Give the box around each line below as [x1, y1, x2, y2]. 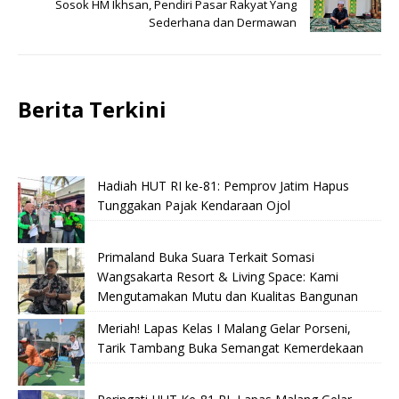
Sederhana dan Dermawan [149, 13, 297, 30]
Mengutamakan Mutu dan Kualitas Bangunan [97, 287, 358, 305]
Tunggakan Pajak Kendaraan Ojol [97, 196, 290, 214]
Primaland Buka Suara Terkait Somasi [97, 248, 314, 265]
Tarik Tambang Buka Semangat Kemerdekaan [97, 338, 363, 356]
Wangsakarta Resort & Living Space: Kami [97, 267, 338, 285]
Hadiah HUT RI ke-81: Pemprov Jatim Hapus [97, 176, 349, 194]
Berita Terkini [18, 94, 167, 124]
